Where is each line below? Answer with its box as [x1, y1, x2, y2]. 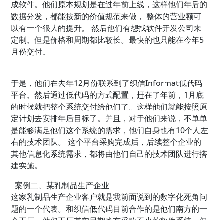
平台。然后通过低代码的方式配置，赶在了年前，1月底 [11, 89, 204, 101]
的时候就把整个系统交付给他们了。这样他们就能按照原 [11, 101, 208, 112]
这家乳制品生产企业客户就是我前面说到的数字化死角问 [11, 192, 208, 203]
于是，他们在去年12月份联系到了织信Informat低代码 [11, 78, 203, 89]
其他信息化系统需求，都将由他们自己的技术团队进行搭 [11, 148, 208, 160]
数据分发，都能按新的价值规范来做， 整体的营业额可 [11, 11, 202, 22]
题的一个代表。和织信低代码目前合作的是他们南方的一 [11, 203, 208, 215]
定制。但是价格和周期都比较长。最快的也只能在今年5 [11, 34, 204, 46]
